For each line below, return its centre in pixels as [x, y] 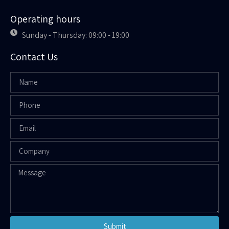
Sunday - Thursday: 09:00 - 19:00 [75, 35]
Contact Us [34, 56]
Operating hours [45, 19]
